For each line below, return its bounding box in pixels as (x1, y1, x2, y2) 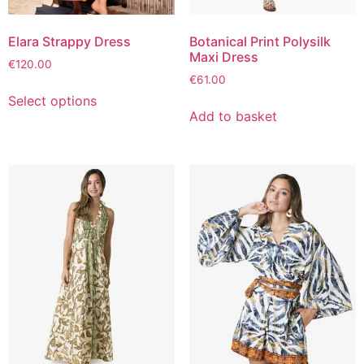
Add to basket (188, 107, 277, 124)
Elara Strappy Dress (8, 32, 131, 50)
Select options (8, 92, 97, 109)
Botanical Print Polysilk (188, 32, 331, 50)
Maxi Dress (188, 48, 258, 65)
